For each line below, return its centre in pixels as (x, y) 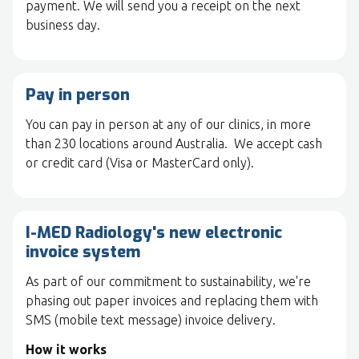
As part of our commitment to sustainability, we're (168, 282)
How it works (66, 350)
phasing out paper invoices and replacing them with (172, 301)
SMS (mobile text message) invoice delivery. (154, 320)
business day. (63, 25)
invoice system (83, 252)
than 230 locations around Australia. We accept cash (174, 144)
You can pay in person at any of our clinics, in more (168, 125)
